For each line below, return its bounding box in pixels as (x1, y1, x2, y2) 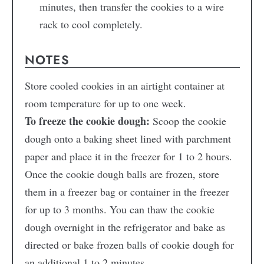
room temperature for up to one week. (24, 96, 186, 111)
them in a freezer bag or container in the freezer (24, 184, 229, 199)
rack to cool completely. (39, 16, 143, 31)
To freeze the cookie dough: (24, 113, 150, 129)
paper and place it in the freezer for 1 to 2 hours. (24, 149, 232, 164)
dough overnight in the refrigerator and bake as (24, 220, 225, 235)
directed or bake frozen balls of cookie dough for (24, 237, 234, 252)
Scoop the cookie (149, 114, 226, 128)
